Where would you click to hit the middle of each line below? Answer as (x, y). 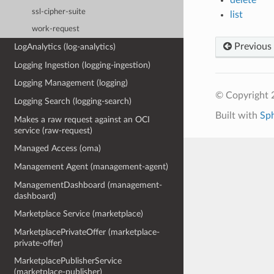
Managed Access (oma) (58, 149)
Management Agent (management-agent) (91, 166)
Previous (251, 46)
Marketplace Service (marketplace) (79, 214)
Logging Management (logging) (71, 83)
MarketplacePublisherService (68, 261)
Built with (237, 115)
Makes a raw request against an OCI (82, 119)
